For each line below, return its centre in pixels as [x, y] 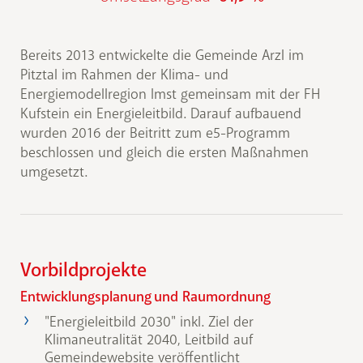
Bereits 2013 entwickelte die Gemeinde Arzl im [162, 56]
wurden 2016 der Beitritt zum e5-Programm [155, 133]
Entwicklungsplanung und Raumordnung [145, 297]
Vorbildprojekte [83, 270]
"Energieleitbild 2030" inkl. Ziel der [149, 322]
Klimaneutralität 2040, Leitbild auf [149, 340]
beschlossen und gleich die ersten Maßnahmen [164, 153]
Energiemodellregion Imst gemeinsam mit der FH [170, 94]
